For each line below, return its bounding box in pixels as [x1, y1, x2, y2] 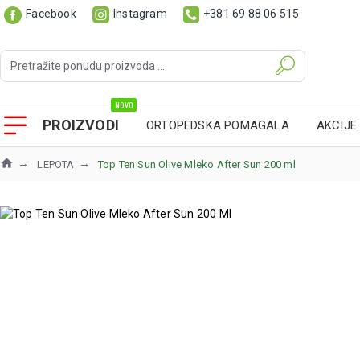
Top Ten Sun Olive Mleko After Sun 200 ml [97, 158, 296, 170]
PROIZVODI [43, 117, 120, 133]
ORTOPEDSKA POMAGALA [146, 117, 289, 133]
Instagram [113, 7, 167, 20]
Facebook [26, 7, 76, 20]
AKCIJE [316, 117, 358, 133]
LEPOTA [37, 158, 75, 170]
